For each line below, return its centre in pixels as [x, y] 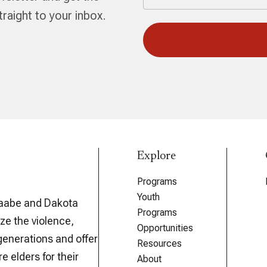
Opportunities [165, 228]
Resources [160, 243]
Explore [157, 156]
